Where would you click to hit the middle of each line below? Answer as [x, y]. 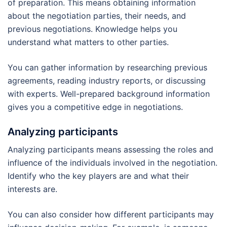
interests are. [32, 189]
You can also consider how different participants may [111, 214]
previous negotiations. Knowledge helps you [92, 29]
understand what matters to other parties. [88, 42]
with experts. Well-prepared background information [109, 93]
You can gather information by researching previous [107, 67]
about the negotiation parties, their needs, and [97, 15]
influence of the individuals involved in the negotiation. [112, 162]
